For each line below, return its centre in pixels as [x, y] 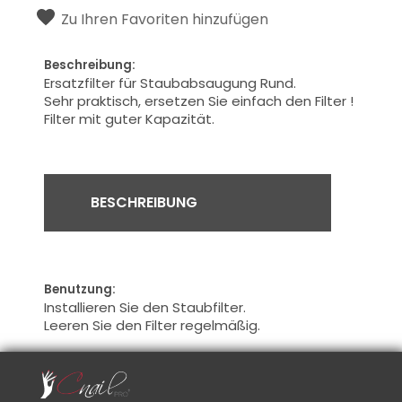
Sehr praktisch [92, 100]
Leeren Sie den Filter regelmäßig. [153, 325]
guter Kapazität [159, 118]
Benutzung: [80, 289]
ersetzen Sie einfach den [228, 100]
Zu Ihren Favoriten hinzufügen [165, 19]
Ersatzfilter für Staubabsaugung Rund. [170, 83]
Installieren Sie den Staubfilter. [145, 307]
